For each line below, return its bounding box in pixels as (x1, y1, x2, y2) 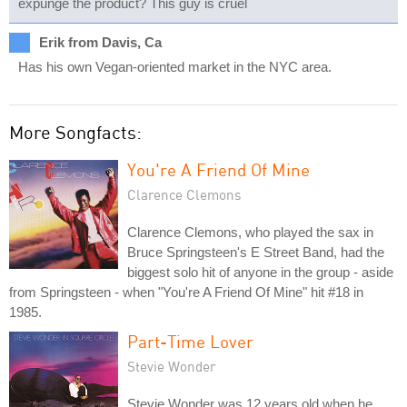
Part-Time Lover (127, 331, 253, 352)
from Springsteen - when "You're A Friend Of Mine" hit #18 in (9, 284, 363, 300)
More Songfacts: (9, 121, 142, 144)
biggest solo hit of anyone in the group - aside (127, 264, 393, 280)
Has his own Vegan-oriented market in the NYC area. (18, 59, 332, 74)
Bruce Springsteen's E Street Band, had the (127, 244, 384, 260)
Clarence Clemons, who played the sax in (127, 224, 373, 240)
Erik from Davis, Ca (39, 35, 162, 50)
